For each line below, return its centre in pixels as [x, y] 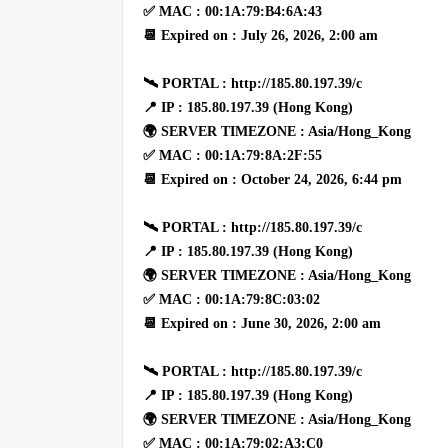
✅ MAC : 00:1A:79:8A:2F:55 [232, 155]
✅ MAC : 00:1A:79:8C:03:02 [231, 299]
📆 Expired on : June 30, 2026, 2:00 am [262, 323]
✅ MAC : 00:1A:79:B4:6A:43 [232, 11]
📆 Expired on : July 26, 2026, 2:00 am [260, 35]
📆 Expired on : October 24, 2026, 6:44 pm [272, 179]
